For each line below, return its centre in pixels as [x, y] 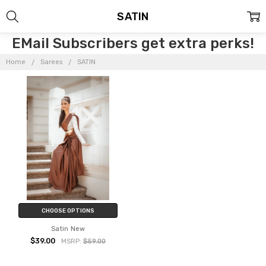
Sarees [52, 62]
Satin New [68, 229]
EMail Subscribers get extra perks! [133, 43]
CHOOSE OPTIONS [68, 210]
